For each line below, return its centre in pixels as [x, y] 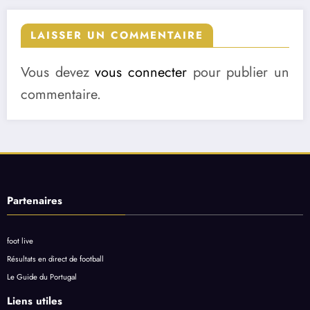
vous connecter [141, 72]
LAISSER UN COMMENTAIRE [117, 35]
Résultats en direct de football [55, 258]
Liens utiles [35, 301]
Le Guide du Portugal [42, 276]
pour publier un [238, 72]
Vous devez [58, 72]
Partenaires [35, 200]
